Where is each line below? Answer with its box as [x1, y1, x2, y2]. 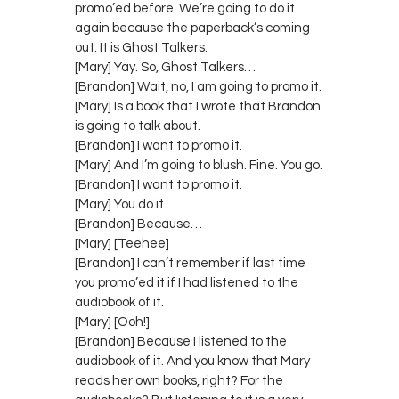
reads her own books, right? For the [75, 373, 283, 387]
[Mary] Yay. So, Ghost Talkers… [75, 60, 256, 74]
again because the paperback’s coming [75, 20, 310, 35]
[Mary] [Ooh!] [75, 314, 150, 329]
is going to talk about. [75, 118, 200, 133]
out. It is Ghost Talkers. [75, 40, 208, 54]
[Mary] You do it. [75, 197, 167, 211]
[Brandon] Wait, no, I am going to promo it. [75, 79, 322, 94]
